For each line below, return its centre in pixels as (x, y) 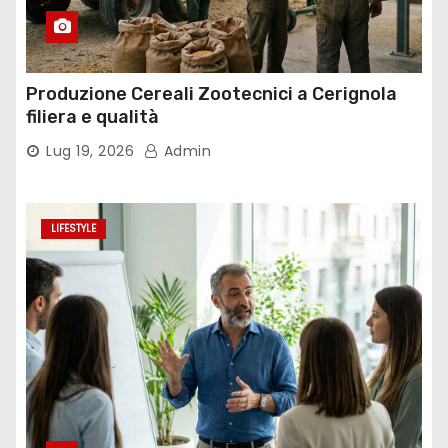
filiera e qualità (92, 117)
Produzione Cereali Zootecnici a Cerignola (211, 94)
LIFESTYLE (73, 228)
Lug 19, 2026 (90, 151)
